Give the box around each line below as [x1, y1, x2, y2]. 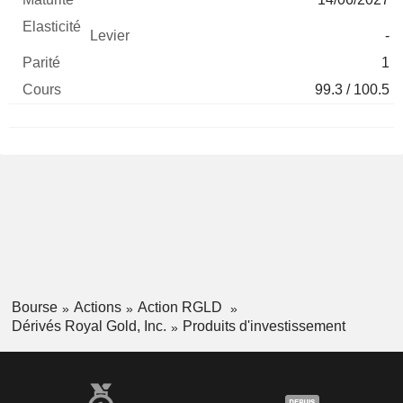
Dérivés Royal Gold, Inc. [11, 318, 166, 334]
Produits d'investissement [182, 318, 345, 334]
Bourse [11, 300, 58, 316]
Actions [73, 300, 121, 316]
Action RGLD [137, 300, 226, 316]
